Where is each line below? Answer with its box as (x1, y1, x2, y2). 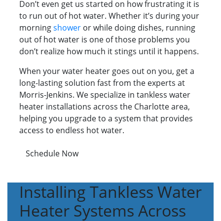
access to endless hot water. (19, 125, 124, 136)
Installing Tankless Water (19, 181, 202, 203)
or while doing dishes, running (81, 22, 195, 34)
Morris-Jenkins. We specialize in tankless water (19, 89, 190, 101)
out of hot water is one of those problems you (19, 34, 190, 45)
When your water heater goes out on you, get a (19, 66, 194, 77)
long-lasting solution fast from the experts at (19, 77, 185, 89)
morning (19, 22, 53, 34)
